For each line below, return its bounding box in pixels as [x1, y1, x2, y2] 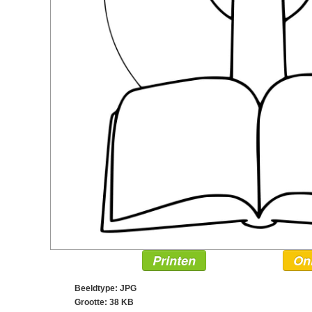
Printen [153, 251, 196, 270]
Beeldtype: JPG [75, 283, 136, 294]
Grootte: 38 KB [75, 297, 134, 308]
